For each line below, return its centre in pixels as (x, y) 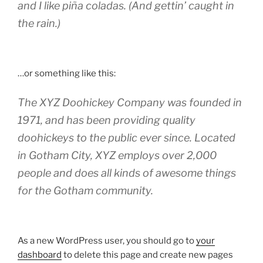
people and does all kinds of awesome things (127, 173)
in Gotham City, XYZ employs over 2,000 (117, 155)
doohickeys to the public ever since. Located (127, 137)
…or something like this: (67, 73)
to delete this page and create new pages (147, 255)
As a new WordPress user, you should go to (107, 241)
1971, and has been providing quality (107, 120)
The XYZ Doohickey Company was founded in (130, 102)
